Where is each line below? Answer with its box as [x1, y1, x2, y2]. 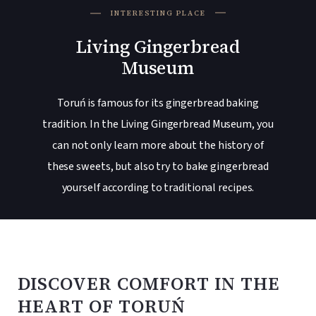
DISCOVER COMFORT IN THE [18, 271, 280, 296]
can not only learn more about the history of [52, 137, 264, 153]
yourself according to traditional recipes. [61, 179, 255, 195]
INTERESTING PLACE [110, 8, 206, 18]
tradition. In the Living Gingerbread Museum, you [42, 116, 274, 132]
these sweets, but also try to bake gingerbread [47, 158, 269, 174]
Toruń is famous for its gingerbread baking [57, 95, 259, 111]
